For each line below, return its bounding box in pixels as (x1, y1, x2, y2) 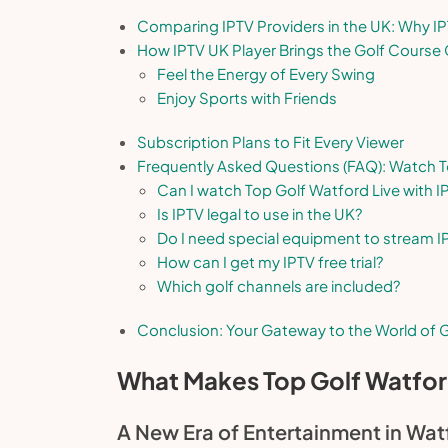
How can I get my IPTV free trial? (157, 251, 383, 271)
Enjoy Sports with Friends (157, 87, 337, 107)
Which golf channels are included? (157, 275, 400, 295)
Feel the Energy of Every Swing (157, 63, 375, 83)
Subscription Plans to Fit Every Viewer (137, 131, 404, 151)
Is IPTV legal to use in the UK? (157, 203, 362, 223)
